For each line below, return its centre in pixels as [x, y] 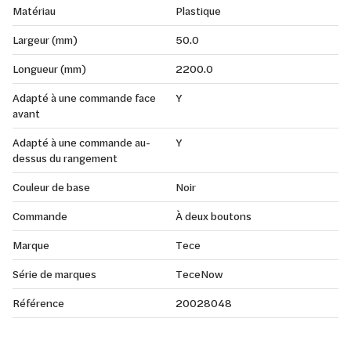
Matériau [34, 10]
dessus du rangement [65, 157]
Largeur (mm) [45, 39]
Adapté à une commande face [84, 97]
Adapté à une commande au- [81, 142]
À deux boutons [213, 215]
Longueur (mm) [49, 68]
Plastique [198, 10]
